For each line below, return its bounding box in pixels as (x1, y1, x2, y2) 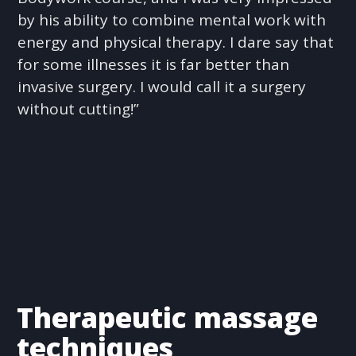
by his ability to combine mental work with (17, 9, 327, 30)
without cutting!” (17, 98, 140, 119)
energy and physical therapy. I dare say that (17, 31, 335, 52)
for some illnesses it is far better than (17, 53, 290, 75)
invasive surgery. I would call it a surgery (17, 75, 307, 97)
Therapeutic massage (16, 298, 318, 336)
